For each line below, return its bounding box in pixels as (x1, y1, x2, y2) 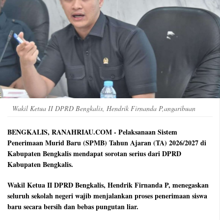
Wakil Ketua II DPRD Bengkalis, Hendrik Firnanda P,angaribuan (12, 104, 195, 113)
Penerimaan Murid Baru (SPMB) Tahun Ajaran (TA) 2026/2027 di (7, 137, 206, 148)
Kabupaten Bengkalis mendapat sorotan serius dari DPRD (7, 148, 181, 159)
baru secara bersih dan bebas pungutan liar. (7, 201, 138, 212)
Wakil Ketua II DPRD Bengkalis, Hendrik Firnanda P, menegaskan (7, 180, 209, 191)
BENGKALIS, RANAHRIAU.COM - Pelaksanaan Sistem (7, 127, 177, 137)
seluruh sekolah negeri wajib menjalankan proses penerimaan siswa (7, 191, 207, 201)
